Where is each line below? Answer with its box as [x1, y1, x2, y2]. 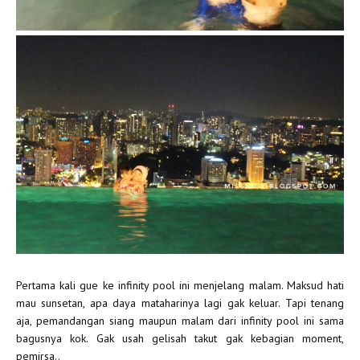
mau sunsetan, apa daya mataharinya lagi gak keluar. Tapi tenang [16, 295, 344, 310]
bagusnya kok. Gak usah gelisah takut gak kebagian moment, [16, 330, 344, 346]
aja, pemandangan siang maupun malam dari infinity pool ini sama [16, 313, 344, 328]
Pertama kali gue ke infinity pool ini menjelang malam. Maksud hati [16, 277, 344, 292]
